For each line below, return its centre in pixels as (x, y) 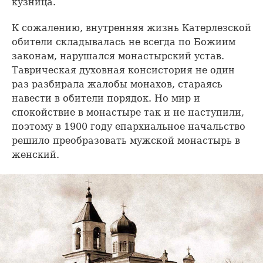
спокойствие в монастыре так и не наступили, (128, 113)
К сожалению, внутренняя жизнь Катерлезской (131, 28)
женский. (36, 155)
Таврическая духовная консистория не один (123, 70)
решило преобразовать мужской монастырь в (126, 141)
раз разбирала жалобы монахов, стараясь (117, 85)
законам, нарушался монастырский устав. (118, 56)
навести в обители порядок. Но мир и (106, 99)
